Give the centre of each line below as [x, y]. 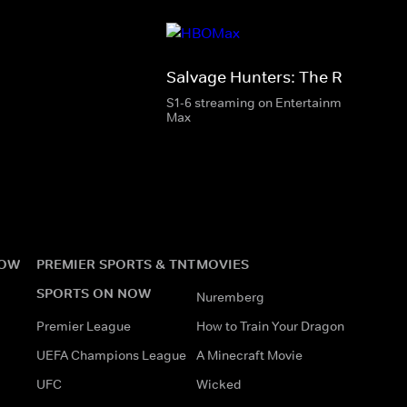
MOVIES [223, 263]
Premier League [84, 326]
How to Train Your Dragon [270, 326]
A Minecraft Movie [249, 355]
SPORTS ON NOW [94, 293]
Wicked [219, 384]
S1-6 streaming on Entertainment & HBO [284, 102]
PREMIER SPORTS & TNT [116, 263]
